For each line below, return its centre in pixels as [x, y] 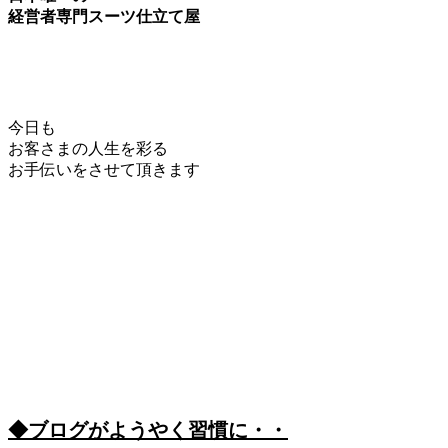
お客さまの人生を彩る [88, 148]
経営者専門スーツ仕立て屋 [104, 16]
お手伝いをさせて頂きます [104, 169]
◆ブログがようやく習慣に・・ [148, 429]
